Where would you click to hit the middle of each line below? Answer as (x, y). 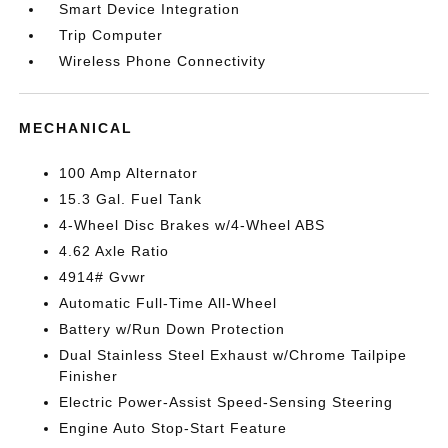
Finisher (89, 376)
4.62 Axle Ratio (114, 251)
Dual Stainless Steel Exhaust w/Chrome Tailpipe (233, 355)
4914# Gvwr (103, 277)
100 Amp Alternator (129, 173)
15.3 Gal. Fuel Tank (131, 199)
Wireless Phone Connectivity (163, 61)
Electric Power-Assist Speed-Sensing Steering (226, 402)
